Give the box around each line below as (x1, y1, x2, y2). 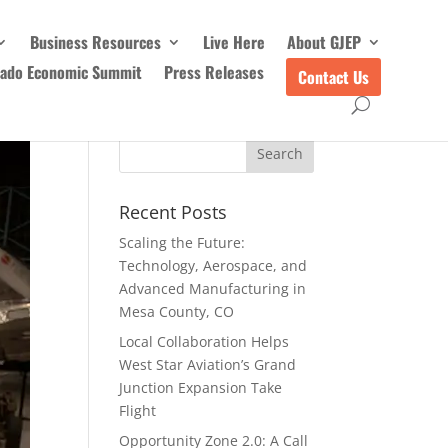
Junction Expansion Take (119, 378, 283, 397)
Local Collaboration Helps (119, 332, 290, 351)
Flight (119, 401, 157, 420)
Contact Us (297, 65, 369, 90)
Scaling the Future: (119, 233, 246, 252)
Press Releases (163, 59, 264, 84)
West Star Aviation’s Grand (119, 355, 297, 374)
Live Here (202, 29, 265, 54)
